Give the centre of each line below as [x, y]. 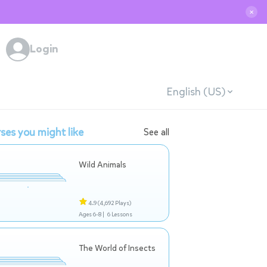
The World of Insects [117, 248]
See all [156, 132]
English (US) [195, 91]
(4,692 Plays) [114, 203]
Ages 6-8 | [91, 214]
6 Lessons [119, 214]
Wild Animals [103, 165]
